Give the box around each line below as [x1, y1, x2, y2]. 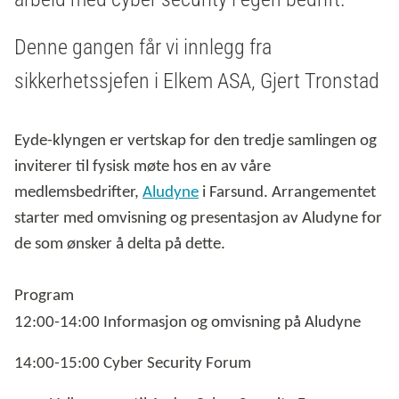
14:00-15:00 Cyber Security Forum [14, 355, 251, 373]
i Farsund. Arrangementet [199, 184, 376, 202]
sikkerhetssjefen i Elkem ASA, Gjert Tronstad [14, 69, 379, 94]
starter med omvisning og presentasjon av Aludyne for [14, 210, 382, 228]
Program [14, 288, 74, 305]
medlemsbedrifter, [14, 184, 142, 202]
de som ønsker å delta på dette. [14, 236, 229, 254]
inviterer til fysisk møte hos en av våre [14, 159, 271, 176]
